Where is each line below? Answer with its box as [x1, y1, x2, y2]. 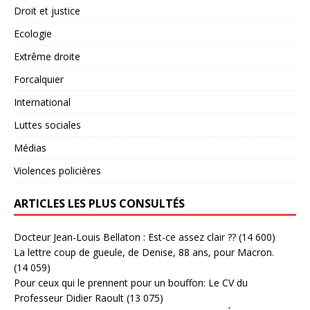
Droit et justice [14, 3, 80, 17]
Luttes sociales [14, 118, 81, 131]
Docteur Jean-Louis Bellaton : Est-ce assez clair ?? [14, 230, 236, 244]
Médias [14, 140, 46, 154]
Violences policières [14, 163, 101, 177]
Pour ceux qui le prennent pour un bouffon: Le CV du [14, 275, 248, 289]
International [14, 95, 71, 109]
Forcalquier [14, 72, 64, 86]
